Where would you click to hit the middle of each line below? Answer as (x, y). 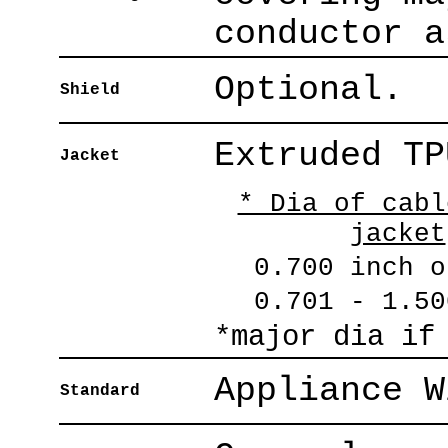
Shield (89, 90)
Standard (99, 391)
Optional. (308, 89)
